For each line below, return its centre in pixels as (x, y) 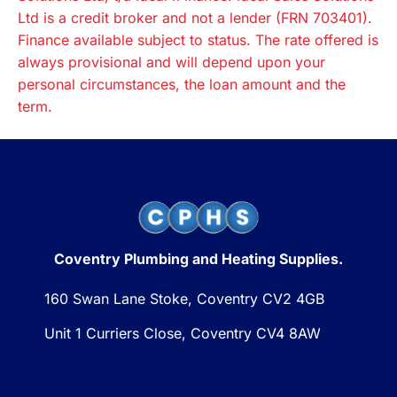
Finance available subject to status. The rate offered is (198, 39)
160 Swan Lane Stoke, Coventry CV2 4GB (184, 299)
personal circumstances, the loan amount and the (182, 84)
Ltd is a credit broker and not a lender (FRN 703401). (195, 17)
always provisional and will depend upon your (171, 62)
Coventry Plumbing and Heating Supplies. (198, 259)
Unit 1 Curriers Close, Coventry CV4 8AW (183, 334)
